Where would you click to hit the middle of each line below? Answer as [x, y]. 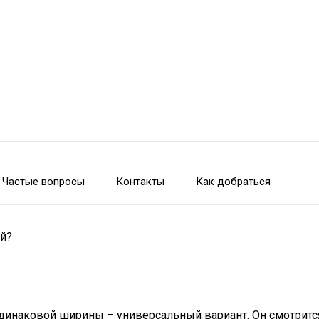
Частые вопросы [43, 182]
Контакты [140, 182]
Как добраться [233, 182]
